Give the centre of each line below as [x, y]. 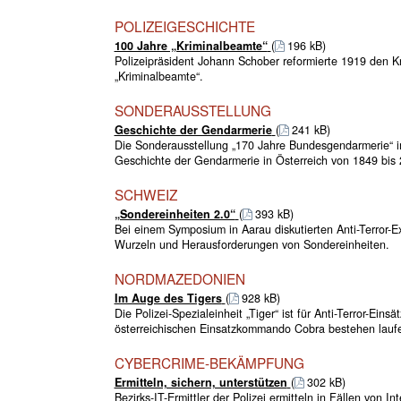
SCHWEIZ [145, 194]
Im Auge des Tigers [168, 298]
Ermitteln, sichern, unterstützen [200, 382]
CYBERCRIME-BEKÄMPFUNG [209, 362]
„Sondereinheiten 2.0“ [175, 213]
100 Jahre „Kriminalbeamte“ [191, 45]
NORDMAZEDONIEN [179, 278]
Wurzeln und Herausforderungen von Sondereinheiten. [252, 244]
